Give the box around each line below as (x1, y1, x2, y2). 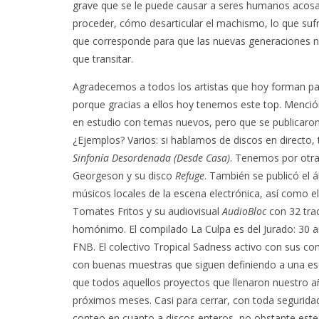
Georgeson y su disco (73, 169, 175, 182)
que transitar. (73, 52, 133, 66)
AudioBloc (222, 204, 266, 218)
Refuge (175, 169, 204, 182)
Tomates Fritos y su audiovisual (73, 204, 222, 218)
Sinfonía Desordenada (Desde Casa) (73, 151, 230, 164)
